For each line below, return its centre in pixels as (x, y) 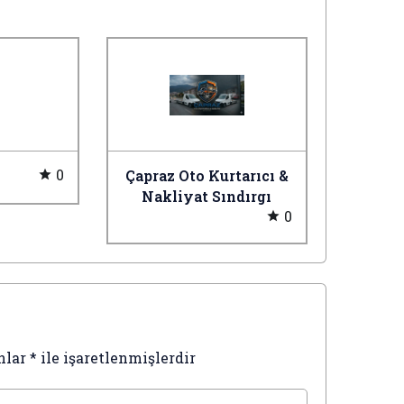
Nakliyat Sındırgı (207, 196)
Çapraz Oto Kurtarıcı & (207, 175)
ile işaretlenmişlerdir (116, 358)
